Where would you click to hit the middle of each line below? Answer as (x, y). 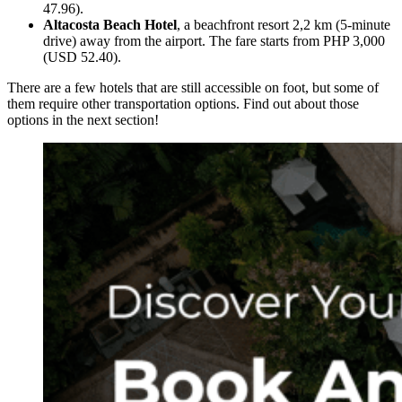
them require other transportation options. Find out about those (183, 104)
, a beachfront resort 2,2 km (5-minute (284, 25)
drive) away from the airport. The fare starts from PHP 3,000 (214, 41)
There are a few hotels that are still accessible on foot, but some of (193, 88)
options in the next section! (85, 120)
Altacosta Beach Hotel (110, 25)
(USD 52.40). (82, 57)
